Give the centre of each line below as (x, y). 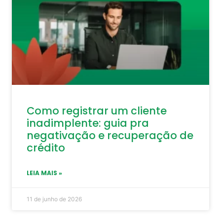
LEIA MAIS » (44, 173)
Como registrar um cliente (97, 111)
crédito (46, 148)
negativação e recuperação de (110, 136)
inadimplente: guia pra (88, 123)
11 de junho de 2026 (54, 199)
